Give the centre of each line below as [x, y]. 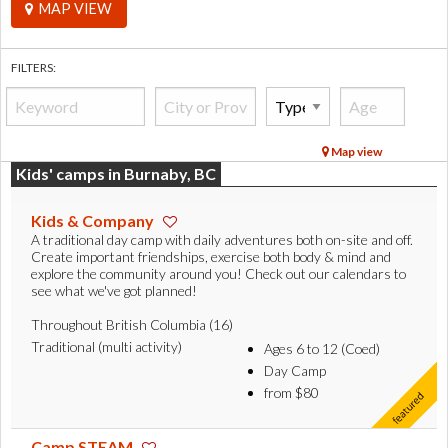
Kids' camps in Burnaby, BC [116, 174]
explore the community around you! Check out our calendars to [218, 274]
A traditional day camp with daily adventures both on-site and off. [222, 240]
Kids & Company [94, 221]
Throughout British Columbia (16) [132, 325]
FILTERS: [33, 68]
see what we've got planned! [114, 291]
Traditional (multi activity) [106, 347]
